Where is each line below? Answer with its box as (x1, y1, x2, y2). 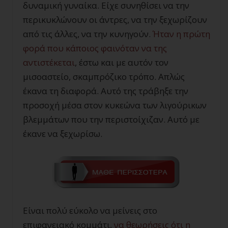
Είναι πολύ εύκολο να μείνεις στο (23, 205, 157, 217)
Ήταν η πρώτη (153, 28, 210, 40)
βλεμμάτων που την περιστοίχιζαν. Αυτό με (23, 113, 199, 126)
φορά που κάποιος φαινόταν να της (23, 42, 167, 54)
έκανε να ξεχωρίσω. (23, 128, 102, 140)
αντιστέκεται (23, 56, 75, 69)
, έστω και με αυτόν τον (75, 56, 168, 69)
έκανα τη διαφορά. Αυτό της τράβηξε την (23, 85, 188, 97)
